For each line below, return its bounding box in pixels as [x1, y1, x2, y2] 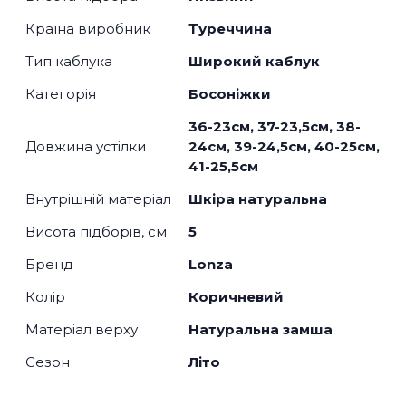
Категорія [25, 84, 96, 102]
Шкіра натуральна [188, 189, 327, 208]
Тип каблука [25, 52, 112, 70]
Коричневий [188, 287, 284, 305]
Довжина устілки [25, 137, 146, 155]
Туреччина [188, 19, 272, 37]
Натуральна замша [188, 320, 333, 338]
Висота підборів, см [25, 222, 167, 240]
